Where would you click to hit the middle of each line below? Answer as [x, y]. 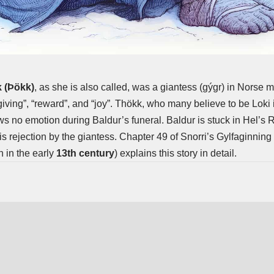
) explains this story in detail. [176, 153]
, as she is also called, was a [97, 87]
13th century [85, 153]
